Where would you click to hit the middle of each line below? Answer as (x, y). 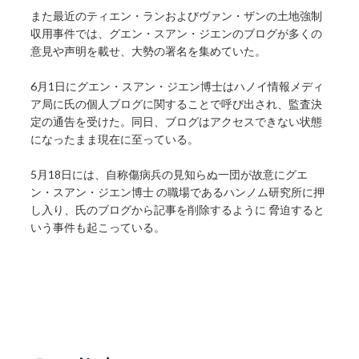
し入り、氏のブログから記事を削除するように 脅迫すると (178, 210)
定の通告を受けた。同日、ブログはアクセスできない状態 (177, 122)
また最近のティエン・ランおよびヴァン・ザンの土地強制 (177, 16)
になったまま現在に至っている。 (115, 139)
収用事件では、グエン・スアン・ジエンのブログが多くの (177, 34)
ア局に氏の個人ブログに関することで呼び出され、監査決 (177, 104)
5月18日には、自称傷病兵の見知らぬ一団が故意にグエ (169, 175)
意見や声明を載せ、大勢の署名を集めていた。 (149, 51)
